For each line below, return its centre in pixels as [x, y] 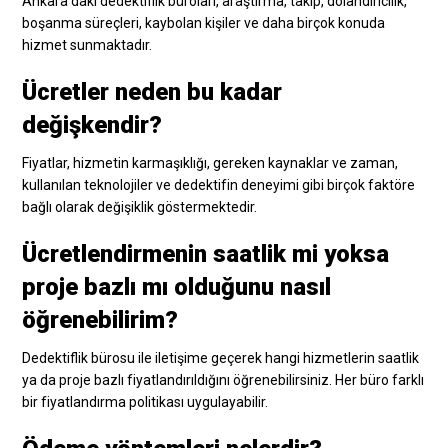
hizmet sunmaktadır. [87, 44]
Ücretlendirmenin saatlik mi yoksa [206, 253]
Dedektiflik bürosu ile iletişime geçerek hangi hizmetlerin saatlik [221, 357]
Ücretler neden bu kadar [152, 91]
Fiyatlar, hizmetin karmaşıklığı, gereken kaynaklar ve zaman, [210, 162]
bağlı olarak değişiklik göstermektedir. [140, 206]
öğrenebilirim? [100, 319]
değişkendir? [92, 124]
